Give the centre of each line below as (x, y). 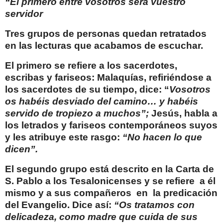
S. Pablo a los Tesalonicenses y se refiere (100, 181)
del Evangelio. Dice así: (59, 205)
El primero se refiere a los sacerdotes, (91, 65)
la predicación (185, 193)
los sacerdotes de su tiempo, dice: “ (87, 89)
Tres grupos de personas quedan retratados (106, 34)
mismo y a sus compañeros (68, 193)
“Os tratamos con (154, 205)
